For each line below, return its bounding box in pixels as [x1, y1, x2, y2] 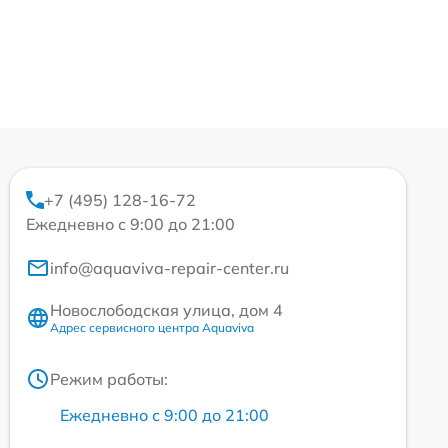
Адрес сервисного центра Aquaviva [50, 320, 254, 336]
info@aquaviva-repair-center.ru [50, 258, 289, 279]
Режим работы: [50, 369, 168, 390]
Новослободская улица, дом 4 [50, 300, 283, 321]
